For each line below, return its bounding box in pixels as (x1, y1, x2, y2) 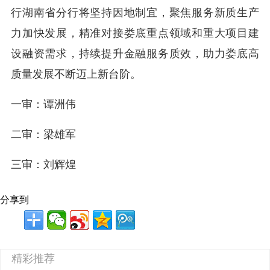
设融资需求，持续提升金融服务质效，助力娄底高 (11, 48, 259, 60)
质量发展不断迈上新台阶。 (11, 68, 141, 80)
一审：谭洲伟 (11, 98, 76, 110)
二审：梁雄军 (11, 128, 76, 140)
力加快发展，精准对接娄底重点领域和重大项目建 (11, 27, 259, 39)
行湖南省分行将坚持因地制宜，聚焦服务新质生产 (11, 7, 259, 19)
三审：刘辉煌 (11, 159, 76, 171)
